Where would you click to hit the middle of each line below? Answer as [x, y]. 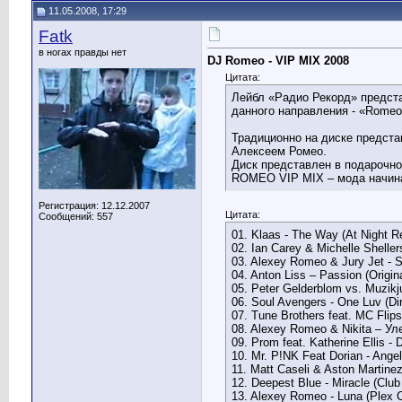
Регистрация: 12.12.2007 [94, 205]
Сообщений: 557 [76, 216]
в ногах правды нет [83, 52]
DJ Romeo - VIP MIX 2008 [278, 61]
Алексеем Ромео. [279, 152]
